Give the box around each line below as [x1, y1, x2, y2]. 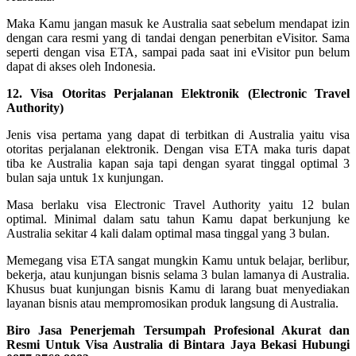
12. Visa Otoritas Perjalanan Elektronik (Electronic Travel [6, 86, 350, 100]
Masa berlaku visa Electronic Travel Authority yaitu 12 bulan [6, 197, 350, 211]
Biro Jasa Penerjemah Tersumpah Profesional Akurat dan [6, 323, 350, 337]
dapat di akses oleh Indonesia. [6, 59, 156, 73]
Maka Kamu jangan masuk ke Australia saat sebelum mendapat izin [6, 16, 350, 30]
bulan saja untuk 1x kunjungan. [6, 170, 164, 184]
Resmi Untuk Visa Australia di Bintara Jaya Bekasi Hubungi [6, 337, 350, 351]
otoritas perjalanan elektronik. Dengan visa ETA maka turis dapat [6, 141, 350, 156]
